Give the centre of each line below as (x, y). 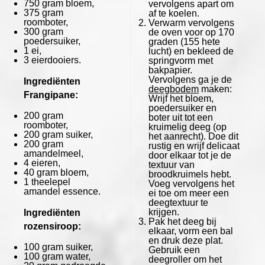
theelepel (50, 182)
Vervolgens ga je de (190, 79)
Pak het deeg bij (182, 221)
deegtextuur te (178, 202)
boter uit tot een (180, 117)
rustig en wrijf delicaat (194, 146)
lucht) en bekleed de (191, 51)
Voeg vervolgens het (191, 183)
